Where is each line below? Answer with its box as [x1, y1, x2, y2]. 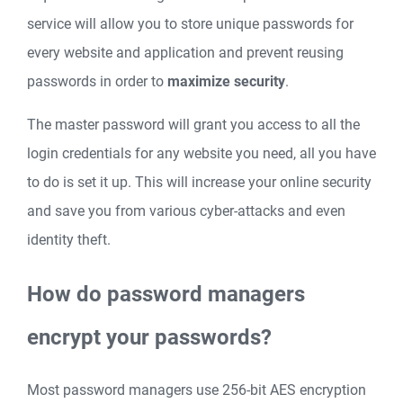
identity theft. [27, 230, 111, 248]
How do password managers [27, 281, 305, 307]
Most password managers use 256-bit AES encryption [27, 381, 366, 399]
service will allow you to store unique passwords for [27, 14, 354, 32]
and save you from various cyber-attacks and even [27, 201, 345, 219]
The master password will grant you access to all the [27, 115, 360, 133]
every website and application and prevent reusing [27, 43, 344, 61]
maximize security [167, 72, 285, 90]
